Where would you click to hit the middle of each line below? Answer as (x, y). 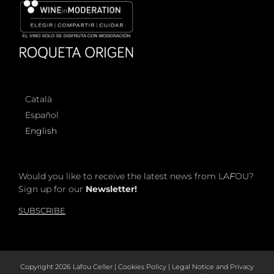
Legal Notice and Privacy (213, 266)
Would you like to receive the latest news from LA (124, 176)
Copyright (38, 266)
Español (42, 115)
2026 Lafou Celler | (87, 266)
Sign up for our (52, 189)
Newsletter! (111, 189)
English (41, 131)
